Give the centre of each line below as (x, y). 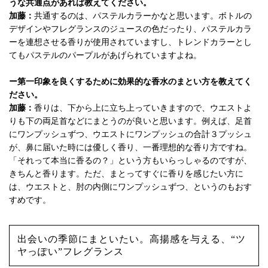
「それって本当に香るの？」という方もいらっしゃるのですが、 (130, 161)
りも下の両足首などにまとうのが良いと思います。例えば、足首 (130, 121)
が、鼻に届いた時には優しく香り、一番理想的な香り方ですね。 (130, 148)
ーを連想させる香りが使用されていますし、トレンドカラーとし (130, 42)
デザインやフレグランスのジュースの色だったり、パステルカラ (130, 29)
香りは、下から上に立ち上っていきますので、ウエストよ (143, 108)
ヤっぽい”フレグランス (70, 251)
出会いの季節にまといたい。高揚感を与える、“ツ (131, 239)
